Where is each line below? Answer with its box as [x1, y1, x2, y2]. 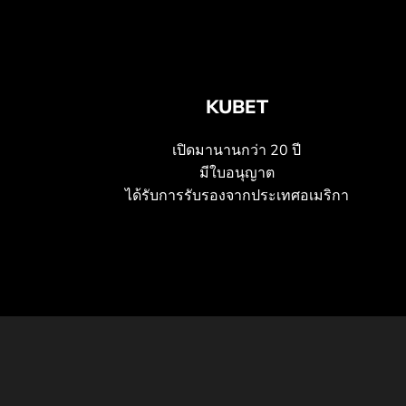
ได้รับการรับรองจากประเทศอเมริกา [124, 186, 349, 206]
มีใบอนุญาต [198, 163, 275, 183]
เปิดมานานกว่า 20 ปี [172, 140, 302, 160]
